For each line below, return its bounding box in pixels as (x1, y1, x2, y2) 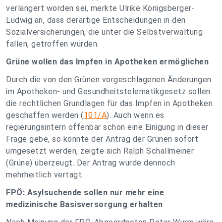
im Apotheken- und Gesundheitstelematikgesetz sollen (6, 87, 211, 96)
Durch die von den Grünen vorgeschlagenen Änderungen (6, 75, 212, 84)
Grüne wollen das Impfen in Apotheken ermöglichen (6, 57, 209, 66)
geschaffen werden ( (6, 111, 84, 120)
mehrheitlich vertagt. (6, 170, 84, 179)
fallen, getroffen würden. (6, 39, 99, 49)
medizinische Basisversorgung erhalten (6, 200, 163, 209)
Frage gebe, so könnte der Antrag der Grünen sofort (6, 134, 198, 144)
